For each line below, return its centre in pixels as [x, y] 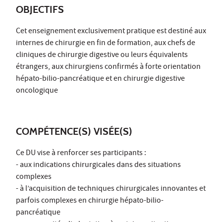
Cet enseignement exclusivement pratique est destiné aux [111, 31]
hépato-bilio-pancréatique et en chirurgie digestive [100, 79]
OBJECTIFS [40, 9]
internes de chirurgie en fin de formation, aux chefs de [106, 43]
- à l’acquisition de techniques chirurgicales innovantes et [111, 189]
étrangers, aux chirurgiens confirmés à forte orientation [108, 67]
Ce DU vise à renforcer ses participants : [81, 153]
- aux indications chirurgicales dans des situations [98, 165]
